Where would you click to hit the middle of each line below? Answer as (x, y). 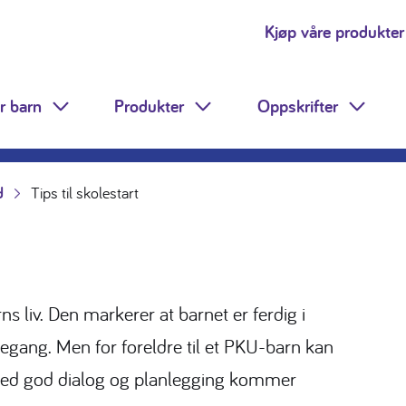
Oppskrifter (297, 106)
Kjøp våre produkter (334, 32)
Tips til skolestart (85, 193)
